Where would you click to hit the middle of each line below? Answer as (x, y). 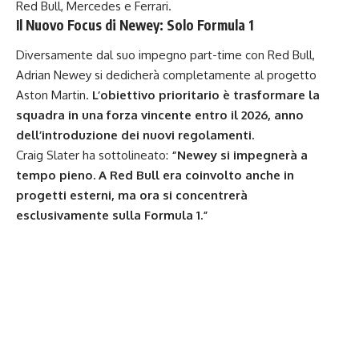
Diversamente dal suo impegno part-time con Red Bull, (165, 55)
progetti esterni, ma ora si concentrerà (132, 196)
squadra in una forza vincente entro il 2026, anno (160, 115)
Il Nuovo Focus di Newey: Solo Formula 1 (135, 24)
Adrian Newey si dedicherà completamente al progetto (166, 75)
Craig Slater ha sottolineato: (94, 155)
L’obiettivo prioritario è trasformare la (206, 95)
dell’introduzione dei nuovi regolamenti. (135, 135)
